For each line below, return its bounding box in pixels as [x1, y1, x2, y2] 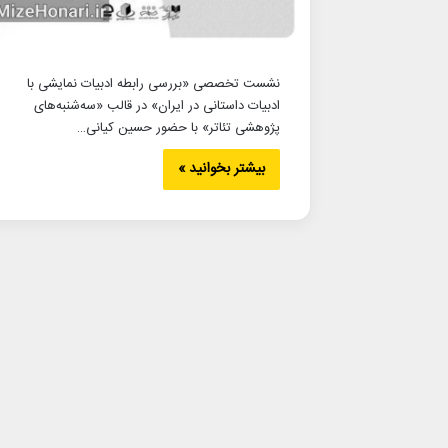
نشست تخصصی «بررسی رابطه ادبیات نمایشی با [27, 72, 280, 95]
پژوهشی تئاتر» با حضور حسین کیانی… [77, 116, 280, 139]
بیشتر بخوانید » [178, 156, 265, 181]
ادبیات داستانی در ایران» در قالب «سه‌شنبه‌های [34, 94, 280, 117]
